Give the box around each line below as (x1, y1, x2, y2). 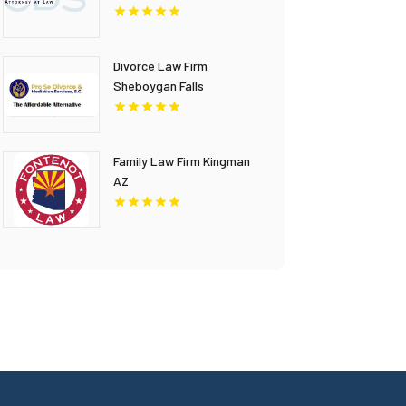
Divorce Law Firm (113, 57, 208, 73)
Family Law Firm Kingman (113, 152, 251, 169)
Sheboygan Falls (113, 77, 205, 93)
